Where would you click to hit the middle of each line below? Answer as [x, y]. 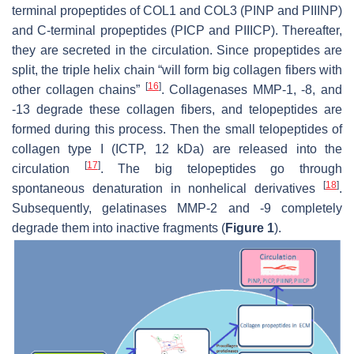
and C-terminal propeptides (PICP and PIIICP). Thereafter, [177, 30]
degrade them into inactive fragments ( [119, 228]
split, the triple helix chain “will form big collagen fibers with [177, 70]
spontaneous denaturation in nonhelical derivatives [168, 188]
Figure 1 [250, 228]
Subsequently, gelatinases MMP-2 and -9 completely [177, 208]
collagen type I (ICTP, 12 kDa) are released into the [177, 149]
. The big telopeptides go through [221, 168]
